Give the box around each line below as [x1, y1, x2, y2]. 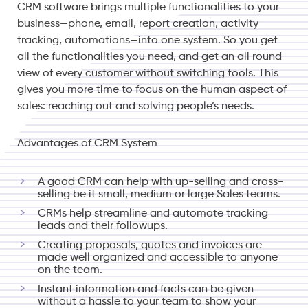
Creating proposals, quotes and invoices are [38, 239, 262, 251]
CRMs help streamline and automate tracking [38, 208, 268, 219]
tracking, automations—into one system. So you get [17, 34, 278, 46]
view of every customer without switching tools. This [17, 67, 278, 79]
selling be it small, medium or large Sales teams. [38, 188, 280, 200]
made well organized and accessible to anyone [38, 252, 278, 263]
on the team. [38, 264, 102, 276]
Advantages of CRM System [17, 137, 157, 149]
